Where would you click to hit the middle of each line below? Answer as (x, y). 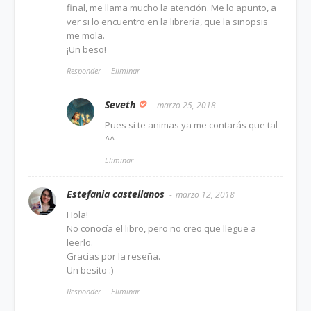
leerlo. (80, 242)
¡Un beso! (86, 49)
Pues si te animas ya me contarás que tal (191, 125)
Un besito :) (90, 270)
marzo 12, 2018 (205, 194)
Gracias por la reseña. (114, 256)
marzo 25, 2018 (186, 105)
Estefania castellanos (116, 194)
